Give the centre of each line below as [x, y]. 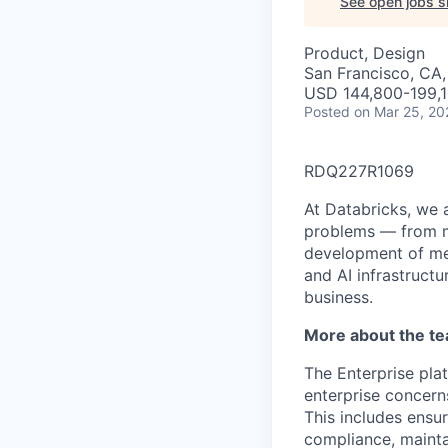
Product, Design [364, 53]
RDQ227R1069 [359, 171]
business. [338, 297]
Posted [327, 111]
